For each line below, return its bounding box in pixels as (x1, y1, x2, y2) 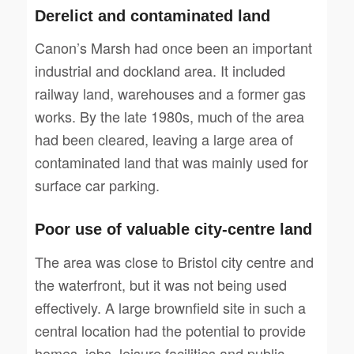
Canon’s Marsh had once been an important (34, 37, 312, 58)
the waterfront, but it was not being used (34, 273, 287, 295)
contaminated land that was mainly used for (34, 152, 308, 173)
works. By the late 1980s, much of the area (34, 106, 304, 127)
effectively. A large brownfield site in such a (34, 296, 306, 318)
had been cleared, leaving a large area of (34, 129, 293, 150)
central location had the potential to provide (34, 319, 306, 341)
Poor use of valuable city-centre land (34, 220, 312, 239)
